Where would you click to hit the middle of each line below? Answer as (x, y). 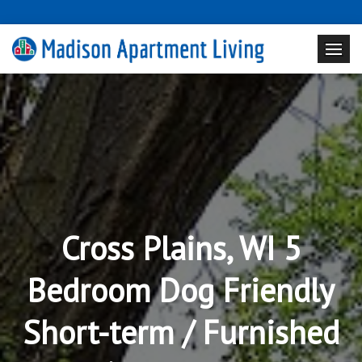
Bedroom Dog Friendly (181, 290)
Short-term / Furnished (181, 332)
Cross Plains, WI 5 (181, 248)
